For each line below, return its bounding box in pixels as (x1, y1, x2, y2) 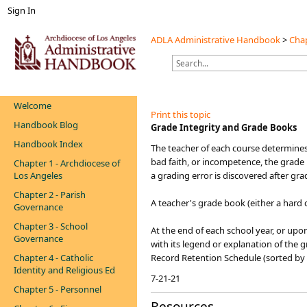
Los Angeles (14, 169, 62, 182)
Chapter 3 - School (14, 220, 88, 232)
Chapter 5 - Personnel (14, 283, 101, 295)
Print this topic (151, 108, 210, 121)
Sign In (8, 4, 36, 16)
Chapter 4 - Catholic (14, 251, 93, 264)
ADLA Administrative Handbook (151, 34, 280, 46)
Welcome (14, 99, 51, 112)
